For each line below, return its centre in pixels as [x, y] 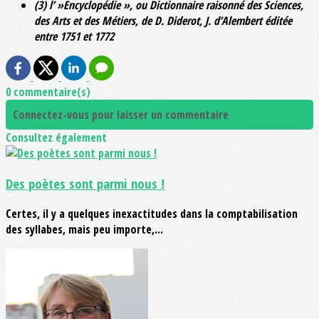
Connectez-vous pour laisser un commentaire [121, 115]
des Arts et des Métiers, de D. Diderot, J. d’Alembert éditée [163, 21]
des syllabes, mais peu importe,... [84, 229]
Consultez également [56, 138]
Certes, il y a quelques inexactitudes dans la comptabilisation [152, 213]
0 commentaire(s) [48, 92]
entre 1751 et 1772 [74, 37]
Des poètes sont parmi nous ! [85, 184]
